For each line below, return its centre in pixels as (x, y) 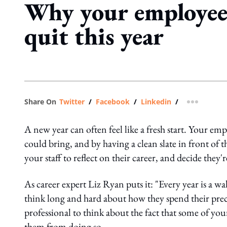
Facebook (113, 102)
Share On (40, 102)
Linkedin (156, 102)
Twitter (72, 102)
